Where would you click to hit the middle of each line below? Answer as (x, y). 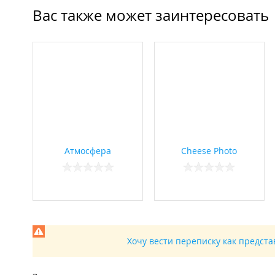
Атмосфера (88, 151)
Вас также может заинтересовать (151, 16)
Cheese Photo (209, 151)
